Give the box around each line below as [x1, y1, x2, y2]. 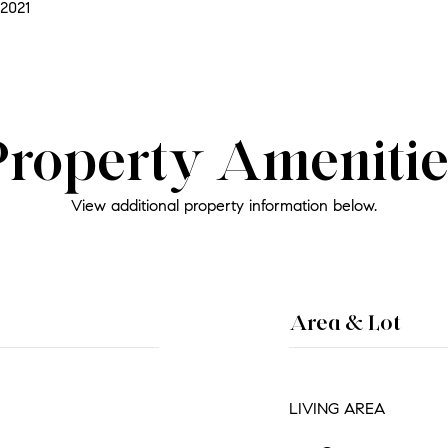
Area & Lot [289, 309, 401, 336]
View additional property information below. [71, 196, 377, 215]
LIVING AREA [289, 399, 385, 418]
